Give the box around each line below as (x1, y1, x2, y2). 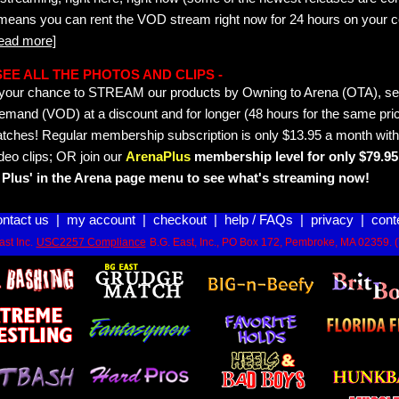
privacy (310, 213, 354, 227)
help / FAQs (224, 213, 293, 227)
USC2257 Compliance (36, 236, 146, 248)
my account (66, 213, 135, 227)
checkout (152, 213, 207, 227)
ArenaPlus (126, 150, 191, 164)
